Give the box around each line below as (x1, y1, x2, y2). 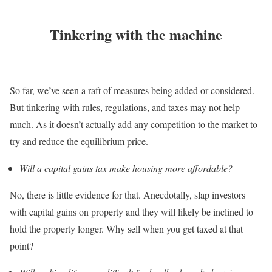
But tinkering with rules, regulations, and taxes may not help (10, 101, 240, 114)
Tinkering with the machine (50, 24, 222, 46)
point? (10, 239, 33, 253)
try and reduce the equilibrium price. (10, 135, 148, 148)
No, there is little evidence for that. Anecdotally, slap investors (10, 188, 245, 202)
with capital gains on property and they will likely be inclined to (10, 205, 253, 219)
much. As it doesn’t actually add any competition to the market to (10, 118, 257, 131)
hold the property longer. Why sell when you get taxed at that (10, 222, 243, 236)
